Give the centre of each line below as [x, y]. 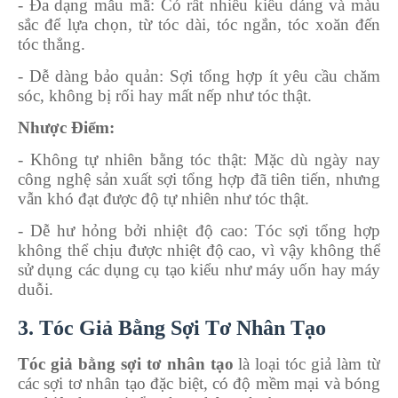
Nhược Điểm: [66, 127]
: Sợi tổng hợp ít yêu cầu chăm [270, 76]
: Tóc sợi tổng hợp [312, 230]
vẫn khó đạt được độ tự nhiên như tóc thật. [163, 198]
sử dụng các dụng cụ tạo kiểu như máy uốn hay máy [199, 269]
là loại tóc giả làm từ [306, 363]
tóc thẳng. [52, 44]
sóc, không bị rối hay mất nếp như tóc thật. [165, 95]
